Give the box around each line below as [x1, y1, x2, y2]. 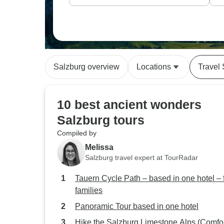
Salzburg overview [53, 62, 119, 71]
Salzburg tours [57, 113, 144, 127]
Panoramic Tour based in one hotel [75, 202, 198, 210]
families [75, 186, 102, 194]
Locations [136, 62, 171, 71]
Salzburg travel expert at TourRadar [85, 153, 198, 161]
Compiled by [57, 129, 96, 137]
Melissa [85, 142, 113, 151]
